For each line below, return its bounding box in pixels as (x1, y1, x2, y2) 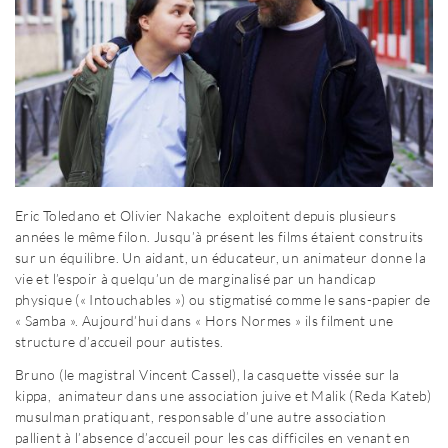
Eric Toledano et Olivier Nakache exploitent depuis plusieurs (15, 207, 396, 225)
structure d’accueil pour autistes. (15, 333, 224, 351)
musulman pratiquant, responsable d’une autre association (15, 408, 387, 426)
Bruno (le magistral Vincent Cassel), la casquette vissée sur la (15, 366, 400, 384)
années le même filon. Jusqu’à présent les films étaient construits (15, 228, 424, 246)
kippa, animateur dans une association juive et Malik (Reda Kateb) (15, 387, 432, 405)
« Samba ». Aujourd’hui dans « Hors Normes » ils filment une (15, 312, 394, 330)
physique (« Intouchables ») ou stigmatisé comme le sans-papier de (15, 291, 431, 309)
